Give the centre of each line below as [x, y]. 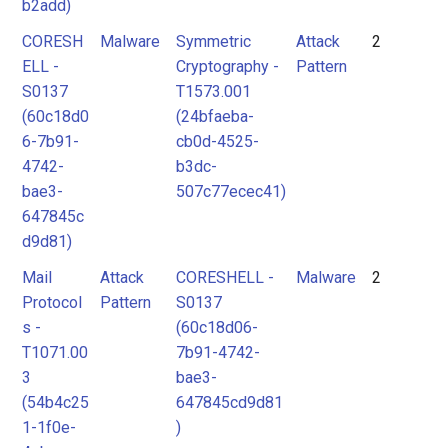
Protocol [52, 302]
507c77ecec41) [231, 191]
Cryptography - [227, 66]
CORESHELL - [225, 277]
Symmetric [213, 41]
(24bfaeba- [215, 116]
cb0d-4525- [217, 141]
